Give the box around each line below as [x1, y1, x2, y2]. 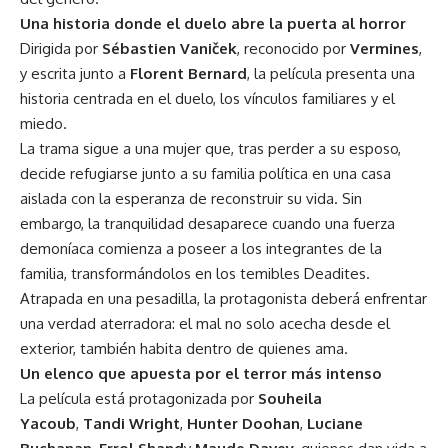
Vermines [350, 38, 419, 58]
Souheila [258, 388, 322, 408]
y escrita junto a [20, 63, 130, 83]
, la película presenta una [247, 63, 415, 83]
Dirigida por [20, 38, 102, 58]
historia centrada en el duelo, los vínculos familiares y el [20, 88, 395, 108]
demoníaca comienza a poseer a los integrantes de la [20, 238, 382, 258]
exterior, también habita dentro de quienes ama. [20, 338, 348, 358]
